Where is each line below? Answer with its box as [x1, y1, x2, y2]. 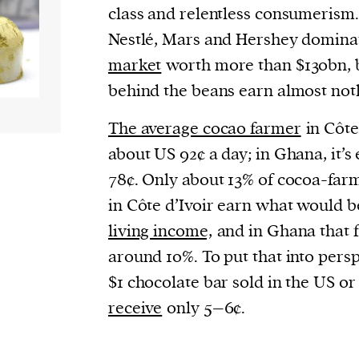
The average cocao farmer [107, 117, 301, 139]
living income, [107, 220, 212, 242]
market [107, 54, 162, 76]
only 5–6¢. [167, 296, 246, 319]
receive [107, 296, 163, 319]
